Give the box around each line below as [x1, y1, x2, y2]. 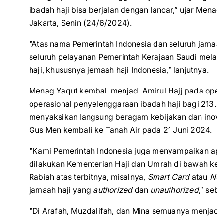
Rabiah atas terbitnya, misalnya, [29, 172, 148, 182]
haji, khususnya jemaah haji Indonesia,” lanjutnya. [29, 65, 209, 75]
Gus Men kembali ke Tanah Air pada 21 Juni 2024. [29, 125, 212, 135]
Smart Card [147, 172, 190, 182]
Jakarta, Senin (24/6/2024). [29, 18, 132, 28]
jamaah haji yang [29, 185, 93, 195]
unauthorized [150, 185, 199, 195]
